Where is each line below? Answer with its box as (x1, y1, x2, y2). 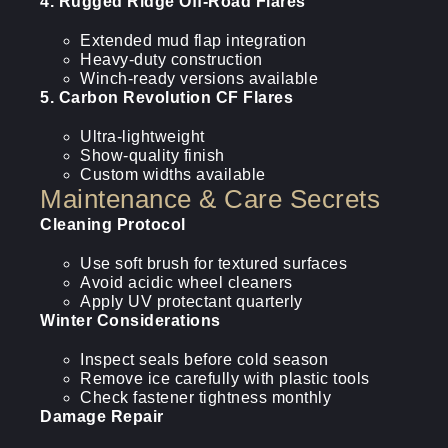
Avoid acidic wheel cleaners (80, 274, 293, 291)
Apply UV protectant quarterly (80, 293, 303, 310)
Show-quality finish (80, 147, 225, 164)
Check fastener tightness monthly (80, 389, 331, 406)
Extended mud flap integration (80, 32, 307, 49)
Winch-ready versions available (80, 70, 318, 87)
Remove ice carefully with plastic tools (80, 370, 370, 387)
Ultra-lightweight (80, 128, 205, 145)
